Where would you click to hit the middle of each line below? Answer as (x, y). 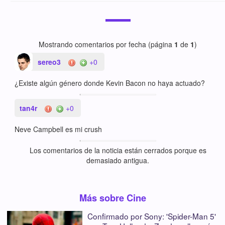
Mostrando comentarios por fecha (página (106, 44)
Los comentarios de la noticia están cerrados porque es (118, 150)
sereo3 (49, 62)
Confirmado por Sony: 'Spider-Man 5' (152, 216)
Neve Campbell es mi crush (59, 129)
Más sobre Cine (113, 198)
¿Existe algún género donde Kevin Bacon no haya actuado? (110, 83)
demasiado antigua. (118, 160)
